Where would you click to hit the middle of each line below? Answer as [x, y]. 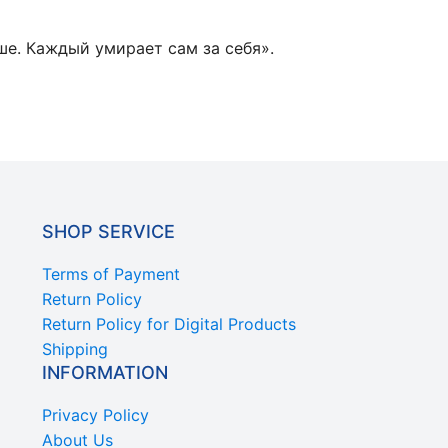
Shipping [75, 349]
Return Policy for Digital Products [169, 324]
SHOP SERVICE [108, 232]
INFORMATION [105, 373]
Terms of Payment [111, 274]
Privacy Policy [95, 415]
